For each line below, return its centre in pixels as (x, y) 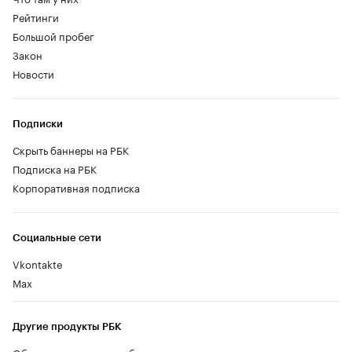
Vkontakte (38, 264)
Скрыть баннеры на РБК (71, 150)
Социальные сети (57, 238)
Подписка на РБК (55, 169)
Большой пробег (53, 36)
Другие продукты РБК (67, 327)
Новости (33, 73)
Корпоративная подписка (76, 187)
